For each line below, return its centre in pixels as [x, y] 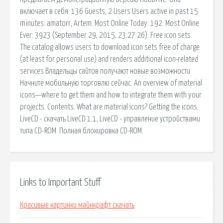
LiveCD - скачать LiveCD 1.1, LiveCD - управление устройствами [110, 119]
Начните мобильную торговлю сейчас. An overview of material [111, 83]
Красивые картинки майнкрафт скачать [77, 205]
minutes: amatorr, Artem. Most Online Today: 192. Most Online [110, 23]
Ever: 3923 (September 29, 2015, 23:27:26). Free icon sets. [106, 35]
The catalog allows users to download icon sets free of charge [110, 47]
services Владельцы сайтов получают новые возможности [105, 71]
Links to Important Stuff [60, 182]
